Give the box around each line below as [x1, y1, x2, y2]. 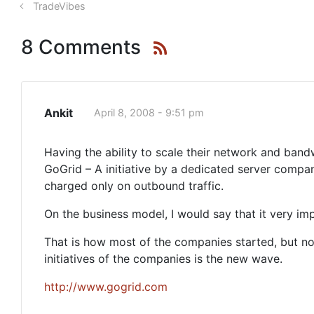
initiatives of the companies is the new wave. [44, 252, 282, 266]
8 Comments [21, 35, 141, 59]
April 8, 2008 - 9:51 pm [94, 107, 204, 118]
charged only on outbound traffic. [44, 179, 224, 193]
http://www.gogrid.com [44, 280, 168, 294]
